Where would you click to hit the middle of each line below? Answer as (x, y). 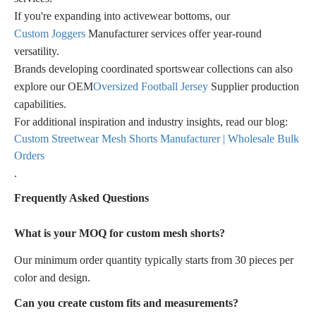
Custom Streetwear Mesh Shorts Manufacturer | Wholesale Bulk (157, 138)
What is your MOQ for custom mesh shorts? (120, 233)
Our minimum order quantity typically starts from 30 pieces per (154, 260)
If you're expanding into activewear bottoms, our (122, 16)
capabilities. (40, 104)
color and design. (52, 277)
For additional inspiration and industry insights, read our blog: (151, 121)
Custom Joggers (50, 33)
